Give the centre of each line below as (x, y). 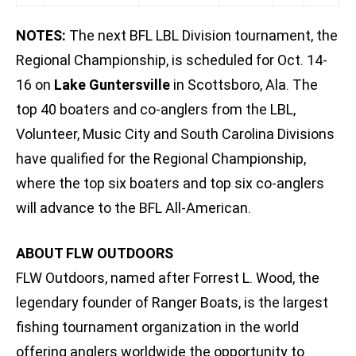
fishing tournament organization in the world (157, 327)
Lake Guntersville (112, 85)
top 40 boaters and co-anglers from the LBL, (156, 110)
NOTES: (41, 36)
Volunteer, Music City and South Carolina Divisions (175, 134)
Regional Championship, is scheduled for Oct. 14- (172, 60)
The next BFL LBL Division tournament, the (202, 36)
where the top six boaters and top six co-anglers (170, 184)
